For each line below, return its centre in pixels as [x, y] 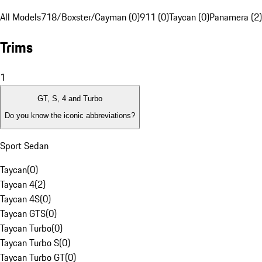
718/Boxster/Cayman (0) [90, 17]
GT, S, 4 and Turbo [70, 99]
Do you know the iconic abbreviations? [70, 115]
